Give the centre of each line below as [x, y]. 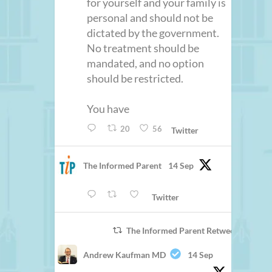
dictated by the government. [153, 33]
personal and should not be [150, 18]
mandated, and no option [146, 63]
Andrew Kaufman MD [125, 254]
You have [108, 109]
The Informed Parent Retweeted [186, 230]
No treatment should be [143, 48]
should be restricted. [135, 79]
